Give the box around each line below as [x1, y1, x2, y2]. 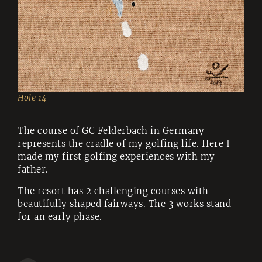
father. [18, 163, 49, 175]
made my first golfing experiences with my [18, 150, 215, 162]
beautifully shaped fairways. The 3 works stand [18, 198, 231, 209]
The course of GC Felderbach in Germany [18, 125, 204, 136]
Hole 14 [18, 92, 47, 103]
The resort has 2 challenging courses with [18, 185, 209, 196]
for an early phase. [18, 211, 102, 222]
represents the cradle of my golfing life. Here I [18, 137, 230, 149]
